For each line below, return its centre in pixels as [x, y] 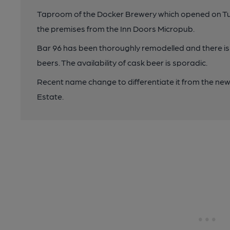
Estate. [50, 96]
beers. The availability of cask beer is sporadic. [122, 62]
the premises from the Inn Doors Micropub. [116, 28]
